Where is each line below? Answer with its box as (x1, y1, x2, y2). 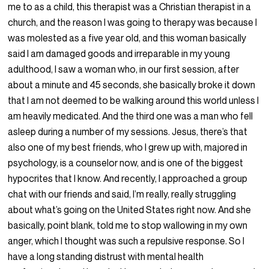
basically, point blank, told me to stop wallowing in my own (8, 219, 248, 232)
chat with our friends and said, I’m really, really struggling (8, 188, 237, 201)
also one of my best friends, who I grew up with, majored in (8, 141, 248, 154)
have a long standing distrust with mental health (8, 250, 204, 263)
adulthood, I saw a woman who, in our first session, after (8, 63, 240, 76)
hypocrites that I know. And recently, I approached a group (8, 172, 248, 185)
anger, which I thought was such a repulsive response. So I (8, 235, 245, 247)
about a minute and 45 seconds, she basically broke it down (8, 79, 256, 91)
